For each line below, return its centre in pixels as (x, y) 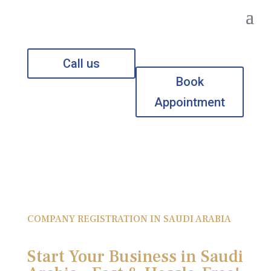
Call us (81, 64)
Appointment (190, 102)
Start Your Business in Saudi (135, 256)
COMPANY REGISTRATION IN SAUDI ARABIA (129, 219)
